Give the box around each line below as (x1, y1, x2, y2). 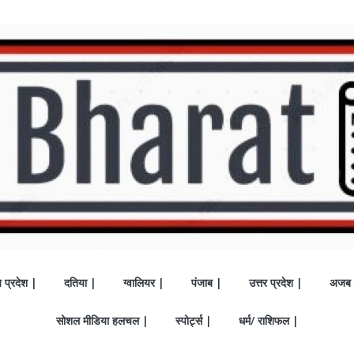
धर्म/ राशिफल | (238, 313, 299, 328)
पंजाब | (191, 275, 222, 290)
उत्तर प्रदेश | (249, 275, 303, 290)
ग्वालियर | (123, 275, 164, 290)
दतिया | (64, 275, 96, 290)
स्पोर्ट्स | (175, 313, 212, 328)
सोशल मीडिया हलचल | (55, 313, 149, 328)
